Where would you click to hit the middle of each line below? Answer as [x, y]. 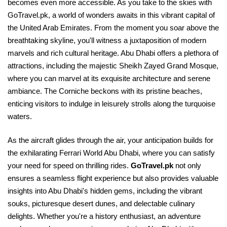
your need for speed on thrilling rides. [68, 165]
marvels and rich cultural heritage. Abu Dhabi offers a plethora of [113, 53]
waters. [21, 116]
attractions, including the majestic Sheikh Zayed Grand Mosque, [113, 66]
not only [187, 165]
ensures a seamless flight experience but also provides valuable [113, 178]
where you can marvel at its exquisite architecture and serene [109, 78]
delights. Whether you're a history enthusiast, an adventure [104, 216]
